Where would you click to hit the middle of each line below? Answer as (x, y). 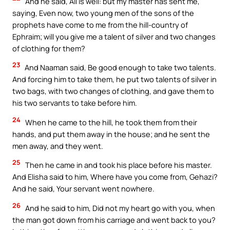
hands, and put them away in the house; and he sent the (111, 134)
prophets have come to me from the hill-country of (100, 24)
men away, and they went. (58, 146)
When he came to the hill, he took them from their (110, 122)
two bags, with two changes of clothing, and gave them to (113, 91)
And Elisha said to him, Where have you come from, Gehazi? (115, 177)
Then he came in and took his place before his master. (118, 165)
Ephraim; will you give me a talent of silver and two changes (114, 36)
